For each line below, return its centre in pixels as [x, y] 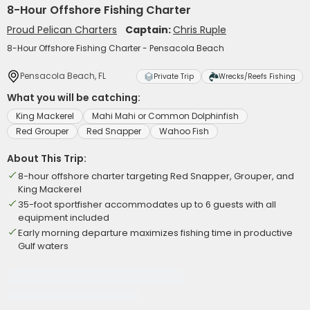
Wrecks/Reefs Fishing [257, 76]
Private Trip [174, 76]
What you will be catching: [74, 98]
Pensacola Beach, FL [63, 76]
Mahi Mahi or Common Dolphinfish [165, 116]
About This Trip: [47, 158]
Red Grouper [42, 131]
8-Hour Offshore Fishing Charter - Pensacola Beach [116, 48]
